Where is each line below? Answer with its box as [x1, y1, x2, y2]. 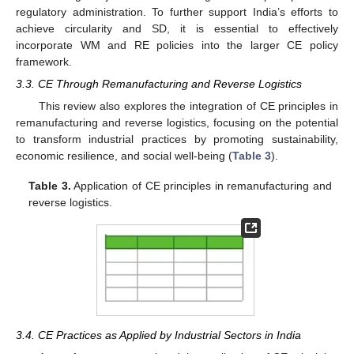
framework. [16, 55, 72, 68]
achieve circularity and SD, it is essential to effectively [16, 21, 338, 35]
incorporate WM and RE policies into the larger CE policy [16, 38, 338, 51]
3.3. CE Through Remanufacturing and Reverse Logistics [16, 77, 302, 90]
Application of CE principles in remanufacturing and [70, 179, 332, 193]
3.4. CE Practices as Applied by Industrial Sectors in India [16, 329, 301, 342]
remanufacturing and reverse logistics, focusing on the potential [16, 116, 338, 130]
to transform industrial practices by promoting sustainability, [16, 133, 338, 146]
